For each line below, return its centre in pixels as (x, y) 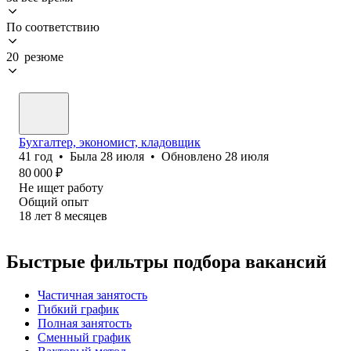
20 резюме (35, 56)
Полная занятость (85, 323)
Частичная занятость (92, 295)
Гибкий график (78, 309)
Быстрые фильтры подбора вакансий (166, 261)
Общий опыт (54, 201)
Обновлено (193, 156)
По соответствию (53, 27)
